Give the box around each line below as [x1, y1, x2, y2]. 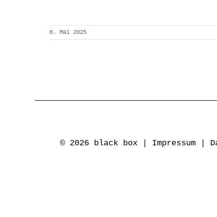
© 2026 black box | [60, 139, 152, 148]
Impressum [152, 139, 196, 148]
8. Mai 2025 [49, 29, 87, 36]
